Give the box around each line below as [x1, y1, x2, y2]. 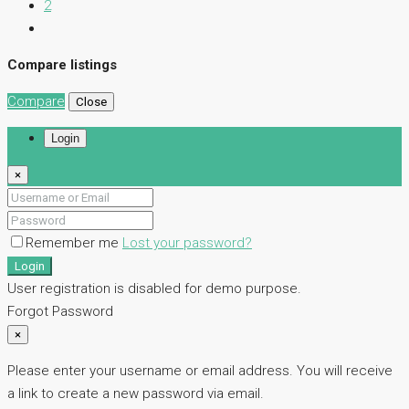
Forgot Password [7, 303, 113, 320]
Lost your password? [122, 235, 252, 252]
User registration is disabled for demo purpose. [7, 280, 301, 298]
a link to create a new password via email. [7, 385, 264, 403]
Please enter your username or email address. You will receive [7, 362, 393, 380]
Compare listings [7, 57, 117, 74]
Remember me [26, 235, 122, 252]
